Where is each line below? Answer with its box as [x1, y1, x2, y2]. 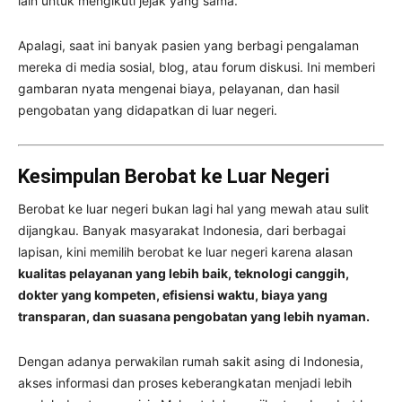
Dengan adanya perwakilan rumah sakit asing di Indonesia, [18, 353, 363, 369]
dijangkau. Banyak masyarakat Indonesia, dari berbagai [18, 222, 345, 238]
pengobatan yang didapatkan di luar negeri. [18, 101, 277, 118]
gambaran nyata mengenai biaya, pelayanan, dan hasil [18, 80, 339, 96]
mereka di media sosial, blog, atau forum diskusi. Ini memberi [18, 58, 375, 74]
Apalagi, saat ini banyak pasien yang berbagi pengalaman [18, 37, 359, 53]
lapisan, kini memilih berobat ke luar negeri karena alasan [18, 243, 353, 259]
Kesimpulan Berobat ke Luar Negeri [18, 164, 329, 188]
